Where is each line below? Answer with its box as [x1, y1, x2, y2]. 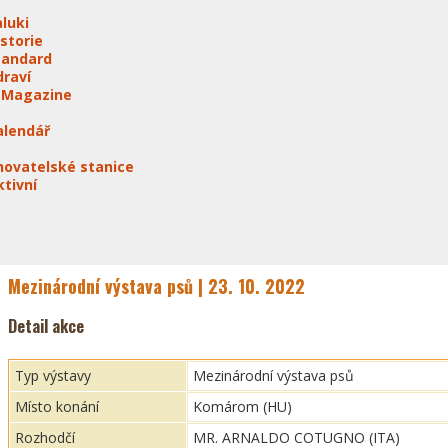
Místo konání [15, 397, 99, 416]
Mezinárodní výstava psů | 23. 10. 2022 [8, 273, 305, 299]
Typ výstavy [15, 366, 91, 385]
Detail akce [8, 314, 84, 338]
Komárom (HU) [193, 397, 292, 416]
